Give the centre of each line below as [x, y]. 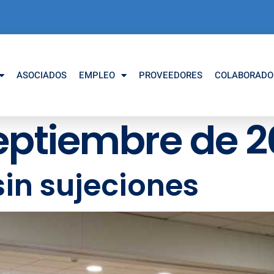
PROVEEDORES [171, 75]
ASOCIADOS [42, 75]
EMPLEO [97, 75]
